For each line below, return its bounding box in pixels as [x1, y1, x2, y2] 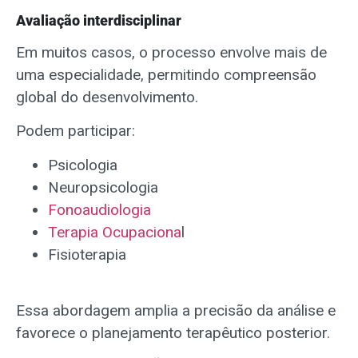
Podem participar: [16, 121, 135, 141]
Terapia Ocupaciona [48, 222, 181, 241]
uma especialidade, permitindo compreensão [16, 65, 316, 84]
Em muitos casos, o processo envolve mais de [16, 42, 327, 62]
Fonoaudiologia [48, 200, 151, 219]
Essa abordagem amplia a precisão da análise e [16, 301, 336, 320]
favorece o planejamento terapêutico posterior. [16, 324, 330, 343]
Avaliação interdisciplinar [16, 11, 181, 29]
